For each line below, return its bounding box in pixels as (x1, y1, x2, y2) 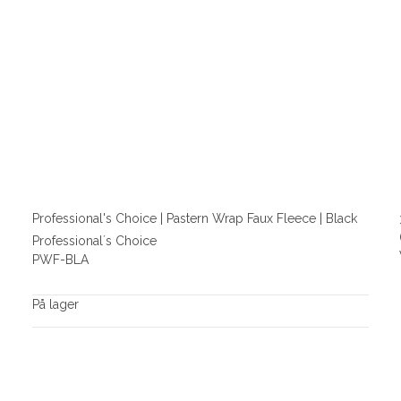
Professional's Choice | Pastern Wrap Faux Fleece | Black (31, 211, 357, 226)
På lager (31, 296, 79, 311)
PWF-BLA (31, 252, 89, 267)
